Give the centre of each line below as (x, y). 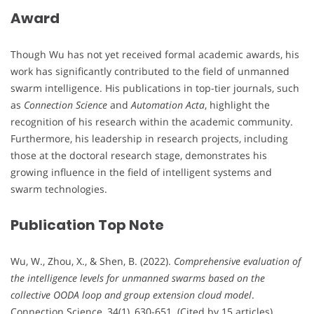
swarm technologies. (59, 189)
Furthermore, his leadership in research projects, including (149, 138)
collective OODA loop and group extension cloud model (131, 295)
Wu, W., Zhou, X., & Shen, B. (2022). (92, 261)
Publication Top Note (87, 225)
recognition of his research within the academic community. (152, 121)
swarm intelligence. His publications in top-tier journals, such (155, 88)
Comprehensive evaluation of (237, 261)
